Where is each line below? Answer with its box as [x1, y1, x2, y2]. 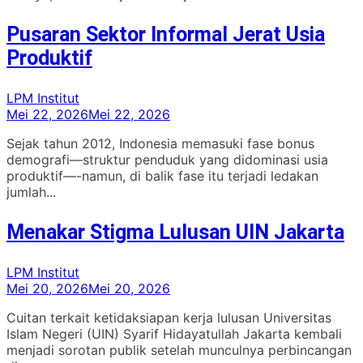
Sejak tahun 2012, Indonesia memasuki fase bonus [6, 135, 314, 152]
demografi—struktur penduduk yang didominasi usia [6, 152, 328, 169]
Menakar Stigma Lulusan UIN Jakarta [6, 220, 344, 245]
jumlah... [6, 184, 56, 201]
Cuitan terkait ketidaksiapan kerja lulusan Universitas [6, 310, 331, 327]
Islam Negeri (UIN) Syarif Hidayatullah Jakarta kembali [6, 326, 342, 343]
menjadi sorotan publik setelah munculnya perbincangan [6, 342, 352, 359]
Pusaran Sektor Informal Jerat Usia [6, 23, 325, 47]
